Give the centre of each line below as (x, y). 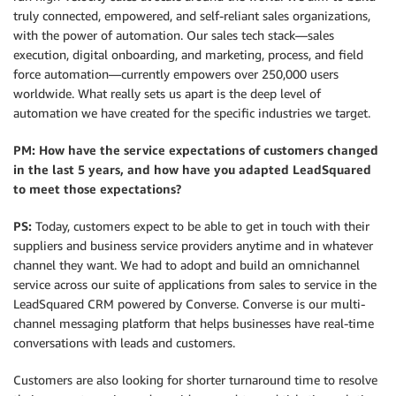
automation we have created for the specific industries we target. (192, 113)
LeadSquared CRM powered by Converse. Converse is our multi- (189, 304)
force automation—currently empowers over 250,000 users (176, 74)
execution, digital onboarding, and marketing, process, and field (188, 54)
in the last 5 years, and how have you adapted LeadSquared (192, 169)
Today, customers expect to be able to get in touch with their (202, 226)
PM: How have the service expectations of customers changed (196, 150)
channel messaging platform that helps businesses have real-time (194, 323)
